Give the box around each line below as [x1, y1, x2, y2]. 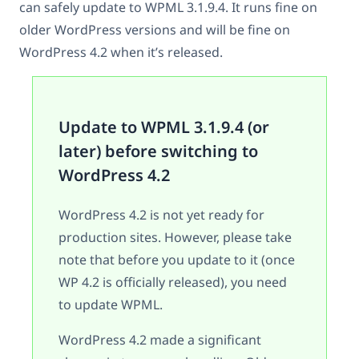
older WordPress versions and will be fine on [19, 20, 290, 38]
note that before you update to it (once [58, 250, 296, 268]
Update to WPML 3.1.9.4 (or [58, 115, 270, 138]
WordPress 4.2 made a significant [58, 330, 262, 349]
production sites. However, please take [58, 228, 292, 246]
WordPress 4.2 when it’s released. [19, 42, 223, 61]
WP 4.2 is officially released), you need [58, 272, 288, 291]
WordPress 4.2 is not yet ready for [58, 205, 265, 224]
